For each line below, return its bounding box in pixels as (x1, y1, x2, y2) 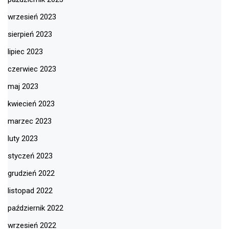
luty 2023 (8, 134, 38, 144)
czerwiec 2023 (8, 64, 56, 74)
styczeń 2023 (8, 151, 53, 161)
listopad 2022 (8, 186, 53, 196)
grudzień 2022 (8, 169, 55, 178)
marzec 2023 (8, 117, 52, 126)
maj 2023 (8, 82, 38, 91)
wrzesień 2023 (8, 12, 56, 22)
